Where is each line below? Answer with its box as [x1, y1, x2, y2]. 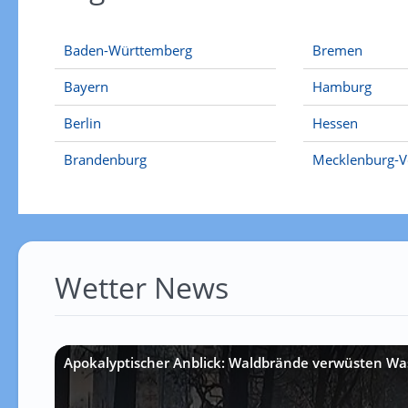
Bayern [63, 77, 108, 96]
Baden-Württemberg [63, 41, 192, 59]
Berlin [63, 114, 101, 132]
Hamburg [312, 77, 372, 96]
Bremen [312, 41, 363, 59]
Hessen [312, 114, 359, 132]
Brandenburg [63, 150, 147, 168]
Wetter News [54, 268, 229, 307]
